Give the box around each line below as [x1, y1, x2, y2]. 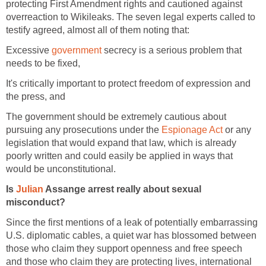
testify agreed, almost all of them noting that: [6, 25, 189, 36]
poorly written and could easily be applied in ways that [6, 151, 233, 161]
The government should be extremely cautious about [6, 112, 226, 122]
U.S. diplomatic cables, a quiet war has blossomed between [6, 230, 256, 241]
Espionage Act [161, 125, 223, 135]
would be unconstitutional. [6, 164, 116, 175]
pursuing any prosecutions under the [6, 125, 161, 135]
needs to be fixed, [6, 58, 80, 69]
